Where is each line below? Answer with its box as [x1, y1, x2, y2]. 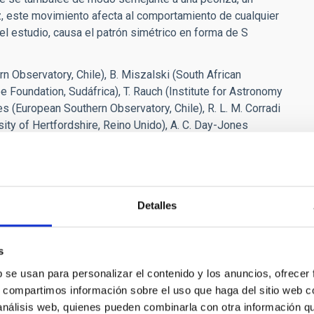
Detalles [137, 199, 177, 212]
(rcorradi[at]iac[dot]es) [76, 161, 186, 174]
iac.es [48, 161, 76, 174]
